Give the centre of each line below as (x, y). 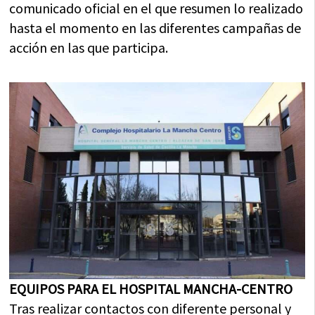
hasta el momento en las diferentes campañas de (155, 27)
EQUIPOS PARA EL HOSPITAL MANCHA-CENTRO (151, 289)
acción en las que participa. (89, 47)
